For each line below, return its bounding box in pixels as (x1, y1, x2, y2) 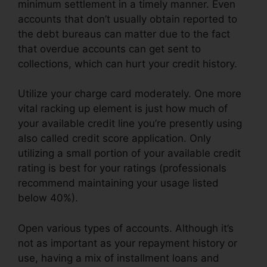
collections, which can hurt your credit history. (18, 57, 237, 70)
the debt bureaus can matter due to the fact (18, 27, 230, 40)
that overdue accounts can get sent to (18, 42, 201, 55)
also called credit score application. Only (18, 132, 211, 145)
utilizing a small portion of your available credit (18, 147, 241, 160)
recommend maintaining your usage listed (18, 177, 219, 190)
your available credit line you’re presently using (18, 117, 242, 130)
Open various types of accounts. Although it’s (18, 222, 234, 234)
